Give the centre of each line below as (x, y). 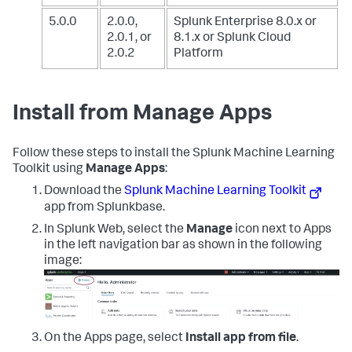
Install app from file (241, 339)
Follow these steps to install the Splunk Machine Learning (174, 154)
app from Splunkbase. (104, 209)
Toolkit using (49, 170)
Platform (198, 55)
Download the (84, 192)
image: (63, 262)
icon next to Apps (282, 231)
